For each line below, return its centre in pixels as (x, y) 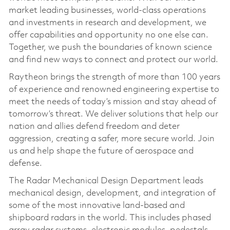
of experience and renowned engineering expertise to (114, 90)
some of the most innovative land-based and (97, 206)
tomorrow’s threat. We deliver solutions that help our (113, 114)
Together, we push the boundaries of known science (110, 48)
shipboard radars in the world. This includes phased (110, 218)
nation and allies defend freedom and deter (94, 127)
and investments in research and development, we (107, 23)
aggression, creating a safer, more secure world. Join (111, 139)
